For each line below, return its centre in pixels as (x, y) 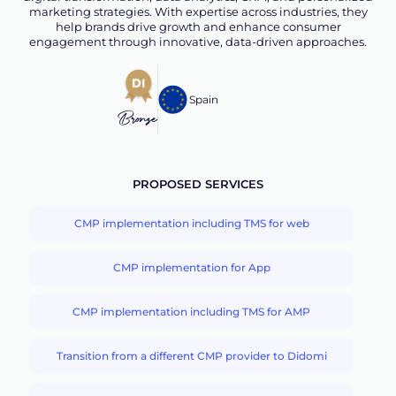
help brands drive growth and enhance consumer (198, 27)
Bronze (138, 119)
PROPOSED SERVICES (198, 184)
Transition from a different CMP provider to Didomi (191, 356)
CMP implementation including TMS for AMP (191, 312)
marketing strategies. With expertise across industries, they (198, 12)
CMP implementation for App (191, 268)
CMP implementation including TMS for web (191, 224)
